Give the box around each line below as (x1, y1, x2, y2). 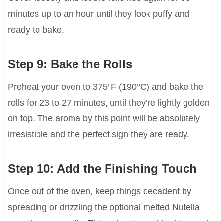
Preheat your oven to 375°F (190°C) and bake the (7, 82, 203, 92)
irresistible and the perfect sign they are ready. (7, 129, 189, 140)
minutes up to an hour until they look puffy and (7, 9, 189, 19)
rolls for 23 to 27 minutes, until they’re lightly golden (7, 98, 210, 108)
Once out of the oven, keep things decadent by (7, 186, 191, 197)
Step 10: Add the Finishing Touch (7, 162, 197, 176)
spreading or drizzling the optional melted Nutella (7, 202, 200, 213)
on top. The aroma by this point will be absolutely (7, 113, 200, 124)
